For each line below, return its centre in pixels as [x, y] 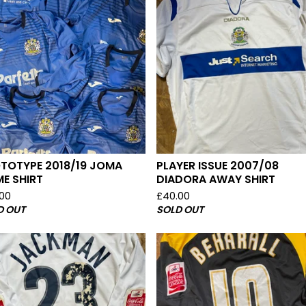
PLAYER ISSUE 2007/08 [218, 165]
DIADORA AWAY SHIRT [216, 179]
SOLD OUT [180, 209]
